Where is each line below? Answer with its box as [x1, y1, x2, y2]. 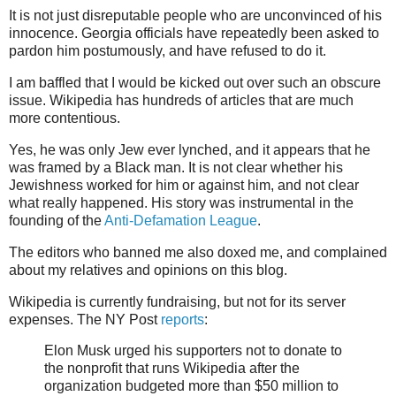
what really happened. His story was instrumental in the [9, 194, 354, 210]
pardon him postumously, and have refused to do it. [9, 43, 326, 59]
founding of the [9, 212, 104, 228]
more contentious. [9, 110, 120, 126]
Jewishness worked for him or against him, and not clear [9, 177, 359, 193]
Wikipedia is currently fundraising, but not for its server [9, 293, 346, 309]
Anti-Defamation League [104, 212, 257, 228]
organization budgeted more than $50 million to [44, 378, 339, 394]
